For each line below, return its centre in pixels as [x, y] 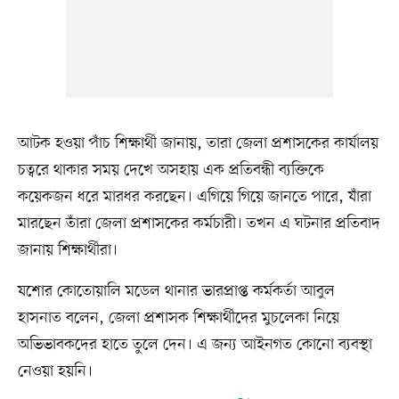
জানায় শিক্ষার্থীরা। [67, 251]
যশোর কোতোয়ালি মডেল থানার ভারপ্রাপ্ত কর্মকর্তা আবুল [176, 292]
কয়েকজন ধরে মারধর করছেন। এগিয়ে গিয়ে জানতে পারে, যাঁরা [194, 197]
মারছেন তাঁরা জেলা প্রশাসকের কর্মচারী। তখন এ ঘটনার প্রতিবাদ [199, 224]
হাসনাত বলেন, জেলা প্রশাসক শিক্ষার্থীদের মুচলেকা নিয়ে [178, 318]
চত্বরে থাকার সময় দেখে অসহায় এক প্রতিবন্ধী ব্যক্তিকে [171, 171]
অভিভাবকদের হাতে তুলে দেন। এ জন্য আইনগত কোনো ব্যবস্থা [195, 345]
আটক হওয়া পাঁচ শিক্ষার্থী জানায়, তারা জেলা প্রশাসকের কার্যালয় [198, 144]
